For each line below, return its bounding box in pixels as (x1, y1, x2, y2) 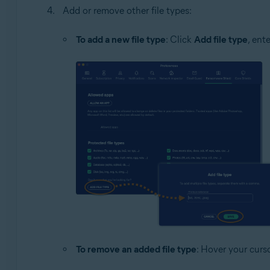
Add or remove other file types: (62, 5, 192, 17)
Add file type (193, 34, 248, 46)
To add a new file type (75, 34, 166, 46)
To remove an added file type (75, 243, 196, 255)
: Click (165, 34, 194, 46)
